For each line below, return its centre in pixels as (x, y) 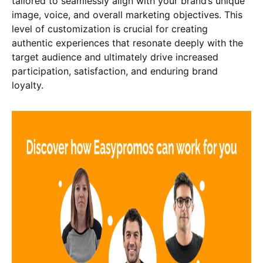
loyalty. (28, 85)
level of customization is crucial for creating (110, 29)
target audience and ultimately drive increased (115, 57)
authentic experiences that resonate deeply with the (127, 43)
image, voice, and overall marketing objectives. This (127, 15)
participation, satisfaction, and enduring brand (115, 71)
